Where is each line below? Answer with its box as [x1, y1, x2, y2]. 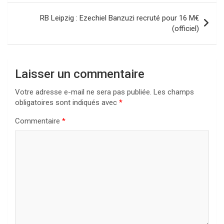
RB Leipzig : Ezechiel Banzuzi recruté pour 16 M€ [40, 13, 199, 23]
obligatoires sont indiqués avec [15, 98, 119, 107]
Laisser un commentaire [15, 67, 144, 81]
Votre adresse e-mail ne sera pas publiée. [15, 87, 151, 97]
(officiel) [172, 24, 199, 33]
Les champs [153, 87, 194, 97]
